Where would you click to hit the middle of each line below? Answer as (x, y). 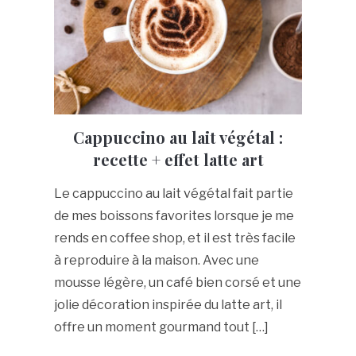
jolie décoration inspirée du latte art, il (168, 305)
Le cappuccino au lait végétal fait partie (173, 194)
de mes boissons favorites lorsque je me (174, 216)
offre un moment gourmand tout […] (161, 327)
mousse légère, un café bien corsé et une (177, 283)
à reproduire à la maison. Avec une (156, 261)
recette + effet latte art (178, 160)
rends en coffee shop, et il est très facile (174, 238)
